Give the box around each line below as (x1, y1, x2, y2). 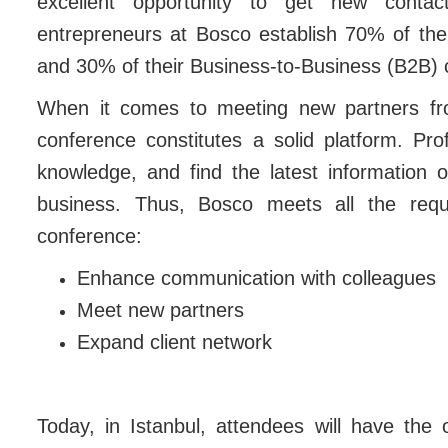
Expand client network (77, 330, 272, 353)
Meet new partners (77, 298, 244, 321)
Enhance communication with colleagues (77, 266, 436, 289)
